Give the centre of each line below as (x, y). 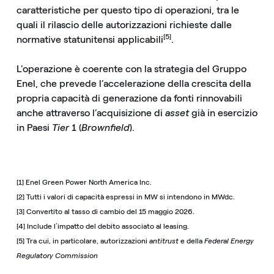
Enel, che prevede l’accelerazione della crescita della (133, 83)
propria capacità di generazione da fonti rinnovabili (129, 98)
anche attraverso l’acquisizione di (91, 113)
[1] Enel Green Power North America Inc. (84, 182)
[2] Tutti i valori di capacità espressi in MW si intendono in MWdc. (125, 197)
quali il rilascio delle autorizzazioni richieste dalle (124, 25)
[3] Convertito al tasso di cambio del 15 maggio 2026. (105, 211)
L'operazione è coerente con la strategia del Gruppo (131, 68)
